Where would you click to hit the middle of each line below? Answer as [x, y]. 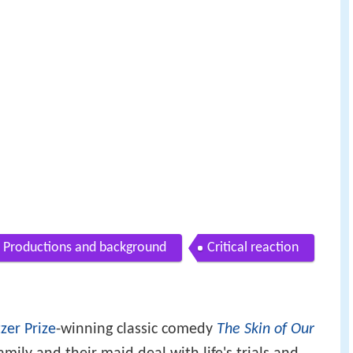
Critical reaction [253, 247]
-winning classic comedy [136, 330]
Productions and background [85, 247]
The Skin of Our [266, 330]
